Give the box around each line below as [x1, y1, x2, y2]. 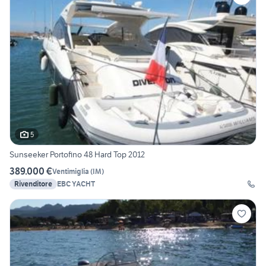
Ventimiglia [52, 166, 89, 176]
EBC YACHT [57, 179, 95, 189]
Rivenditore [14, 179, 52, 189]
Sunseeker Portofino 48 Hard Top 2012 [9, 149, 145, 160]
